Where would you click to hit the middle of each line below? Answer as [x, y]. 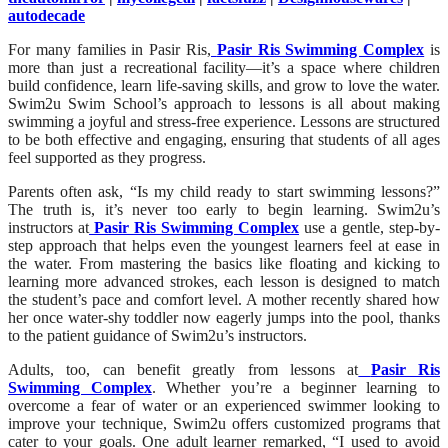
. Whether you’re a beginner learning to [296, 387]
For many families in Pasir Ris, [109, 49]
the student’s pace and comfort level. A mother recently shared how [224, 299]
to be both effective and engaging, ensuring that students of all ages [224, 139]
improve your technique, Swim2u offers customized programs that [224, 423]
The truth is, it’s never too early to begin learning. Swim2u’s [224, 209]
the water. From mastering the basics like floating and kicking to [224, 263]
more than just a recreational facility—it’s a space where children [224, 67]
